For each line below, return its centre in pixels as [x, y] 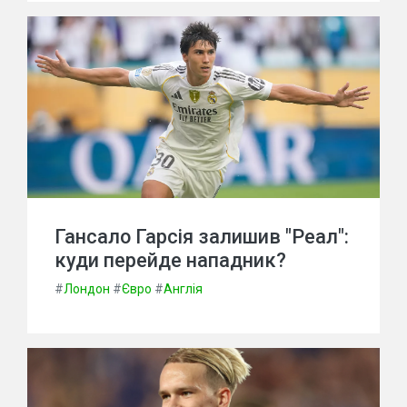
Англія [183, 289]
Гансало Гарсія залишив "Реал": [202, 237]
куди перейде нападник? [170, 260]
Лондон [87, 289]
